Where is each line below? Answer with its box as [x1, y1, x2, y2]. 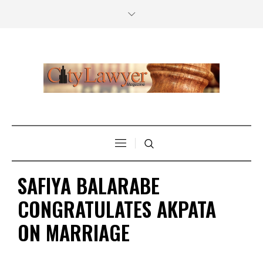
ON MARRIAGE [18, 217, 130, 247]
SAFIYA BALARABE [18, 170, 160, 200]
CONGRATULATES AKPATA [18, 193, 216, 224]
